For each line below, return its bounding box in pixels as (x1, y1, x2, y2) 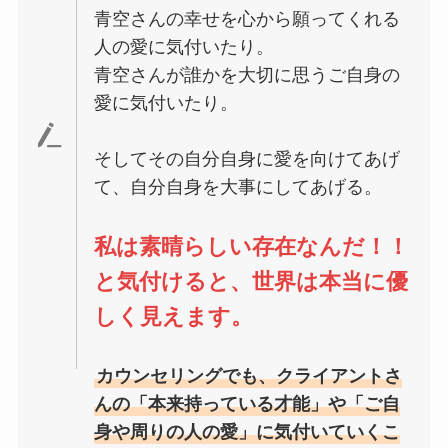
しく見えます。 (94, 303, 254, 329)
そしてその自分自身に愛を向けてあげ (94, 148, 401, 169)
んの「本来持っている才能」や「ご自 (94, 393, 401, 414)
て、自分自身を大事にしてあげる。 (94, 176, 383, 197)
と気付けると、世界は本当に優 (94, 268, 409, 294)
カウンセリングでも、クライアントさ (96, 365, 403, 386)
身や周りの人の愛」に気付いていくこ (94, 421, 401, 442)
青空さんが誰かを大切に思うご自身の (94, 64, 401, 85)
